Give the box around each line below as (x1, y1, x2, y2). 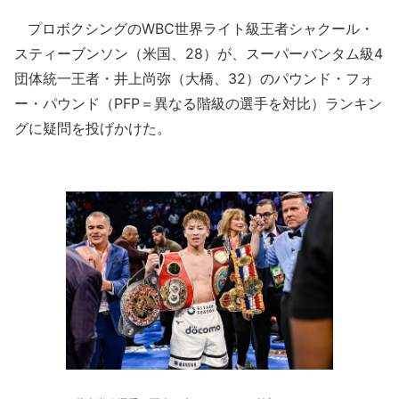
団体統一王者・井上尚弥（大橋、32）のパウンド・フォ (14, 69, 374, 87)
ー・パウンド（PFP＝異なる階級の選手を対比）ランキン (14, 94, 382, 112)
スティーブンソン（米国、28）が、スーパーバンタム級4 (14, 45, 383, 62)
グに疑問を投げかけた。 (14, 119, 171, 137)
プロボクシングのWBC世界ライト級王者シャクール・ (14, 20, 374, 37)
